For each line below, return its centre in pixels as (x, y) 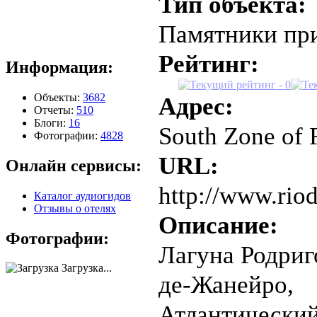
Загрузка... (85, 268)
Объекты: (58, 97)
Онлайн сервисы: (74, 165)
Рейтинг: (209, 63)
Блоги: (51, 122)
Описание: (218, 225)
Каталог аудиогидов (82, 195)
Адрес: (196, 106)
